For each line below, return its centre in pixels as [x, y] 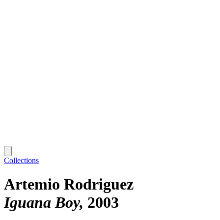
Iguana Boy [42, 203]
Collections [21, 160]
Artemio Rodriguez [69, 184]
